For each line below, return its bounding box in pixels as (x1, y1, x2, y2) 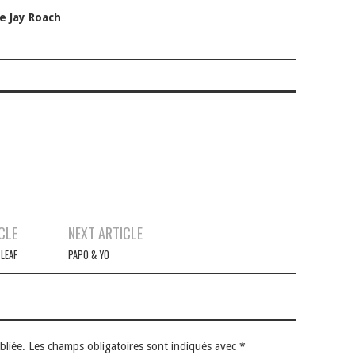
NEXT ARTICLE (68, 221, 143, 243)
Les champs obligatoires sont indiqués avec (25, 339, 239, 353)
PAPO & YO (68, 246, 109, 262)
